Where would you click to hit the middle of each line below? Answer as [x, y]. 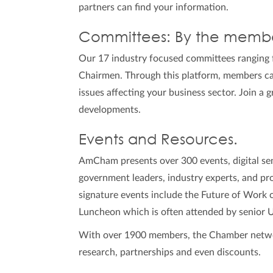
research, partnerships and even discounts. [172, 252]
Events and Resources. [158, 138]
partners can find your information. [154, 7]
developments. [110, 110]
